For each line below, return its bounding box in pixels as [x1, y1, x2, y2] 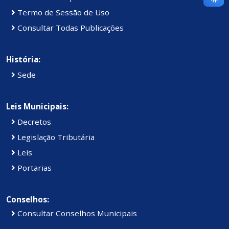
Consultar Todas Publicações [15, 22, 124, 33]
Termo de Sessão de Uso [15, 7, 109, 17]
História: [6, 54, 40, 64]
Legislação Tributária [15, 131, 95, 142]
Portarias [15, 162, 52, 173]
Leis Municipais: [6, 101, 68, 111]
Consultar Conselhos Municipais [15, 208, 137, 218]
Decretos [15, 116, 51, 127]
